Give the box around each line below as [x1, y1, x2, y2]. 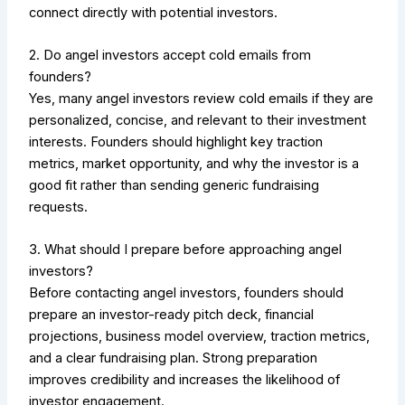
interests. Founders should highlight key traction [29, 134, 324, 151]
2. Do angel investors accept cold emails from [29, 47, 312, 64]
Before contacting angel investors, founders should [29, 285, 344, 302]
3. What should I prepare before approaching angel [29, 241, 343, 259]
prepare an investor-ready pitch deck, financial [29, 306, 315, 324]
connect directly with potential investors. [29, 4, 278, 21]
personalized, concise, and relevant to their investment [29, 112, 367, 129]
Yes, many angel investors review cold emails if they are [29, 90, 374, 108]
